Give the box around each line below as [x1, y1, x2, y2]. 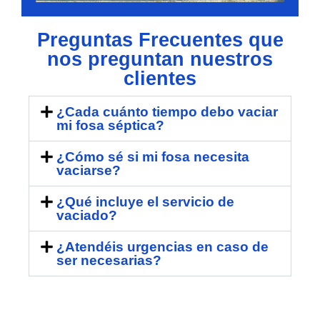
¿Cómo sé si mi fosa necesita [56, 149, 249, 164]
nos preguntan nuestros [47, 48, 273, 70]
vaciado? [56, 207, 117, 223]
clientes [124, 67, 196, 89]
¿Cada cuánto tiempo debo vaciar [56, 104, 278, 119]
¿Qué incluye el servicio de [56, 194, 234, 209]
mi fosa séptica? [56, 117, 164, 133]
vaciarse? [56, 162, 121, 178]
